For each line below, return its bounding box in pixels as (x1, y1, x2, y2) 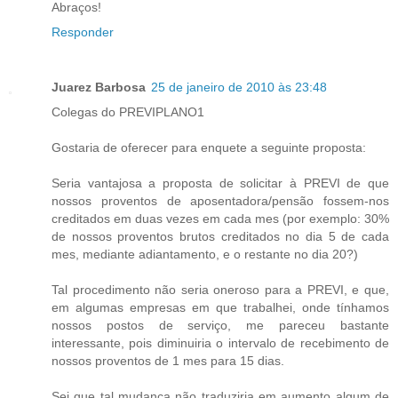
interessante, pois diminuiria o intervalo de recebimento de (52, 335, 389, 350)
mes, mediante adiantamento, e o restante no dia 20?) (52, 246, 358, 261)
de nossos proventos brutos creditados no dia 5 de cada (52, 228, 389, 243)
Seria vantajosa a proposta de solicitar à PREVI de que (52, 175, 389, 190)
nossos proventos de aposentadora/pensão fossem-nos (52, 193, 389, 208)
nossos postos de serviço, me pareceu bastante (52, 317, 389, 332)
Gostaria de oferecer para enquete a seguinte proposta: (52, 139, 366, 155)
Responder (52, 24, 114, 39)
